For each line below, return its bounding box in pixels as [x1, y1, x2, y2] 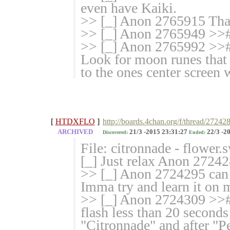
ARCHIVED [57, 128, 93, 136]
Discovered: [103, 129, 128, 136]
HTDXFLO [55, 117, 95, 126]
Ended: [189, 129, 205, 136]
